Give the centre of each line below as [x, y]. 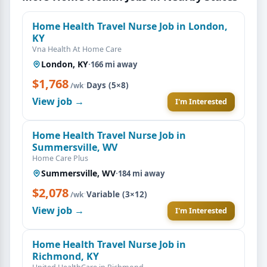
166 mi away [114, 64]
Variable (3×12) [117, 194]
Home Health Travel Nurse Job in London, [130, 26]
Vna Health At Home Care [77, 49]
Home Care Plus [60, 158]
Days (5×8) [108, 85]
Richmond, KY [66, 256]
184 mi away [141, 173]
